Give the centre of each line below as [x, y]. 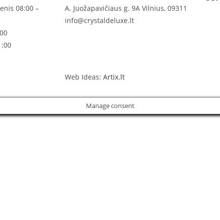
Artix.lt [114, 77]
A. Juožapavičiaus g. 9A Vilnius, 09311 [126, 8]
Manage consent [110, 106]
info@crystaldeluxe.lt [99, 20]
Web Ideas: [84, 77]
